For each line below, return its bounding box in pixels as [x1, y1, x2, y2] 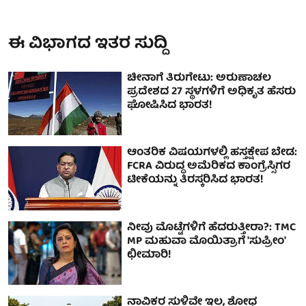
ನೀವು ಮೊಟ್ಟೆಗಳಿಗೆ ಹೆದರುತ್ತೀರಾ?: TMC [127, 218, 296, 238]
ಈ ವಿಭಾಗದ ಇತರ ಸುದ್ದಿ [8, 29, 167, 59]
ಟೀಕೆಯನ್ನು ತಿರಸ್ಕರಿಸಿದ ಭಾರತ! [127, 171, 264, 191]
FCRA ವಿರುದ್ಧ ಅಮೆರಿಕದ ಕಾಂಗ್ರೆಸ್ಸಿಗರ [127, 157, 291, 177]
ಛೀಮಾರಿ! [127, 245, 172, 265]
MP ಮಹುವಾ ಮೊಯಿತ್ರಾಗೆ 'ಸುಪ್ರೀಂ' [127, 232, 286, 251]
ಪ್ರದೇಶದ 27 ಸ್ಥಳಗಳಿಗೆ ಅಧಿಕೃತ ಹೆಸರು [127, 82, 296, 102]
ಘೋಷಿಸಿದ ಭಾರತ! [127, 96, 213, 115]
